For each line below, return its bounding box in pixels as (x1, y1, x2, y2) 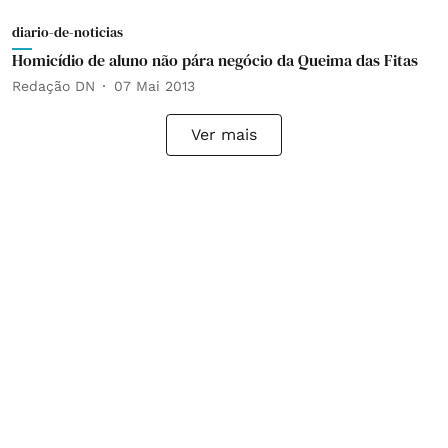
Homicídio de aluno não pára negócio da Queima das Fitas (12, 49, 418, 71)
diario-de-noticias (12, 22, 123, 42)
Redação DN (12, 77, 95, 94)
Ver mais (191, 125, 257, 144)
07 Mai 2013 (114, 77, 195, 94)
